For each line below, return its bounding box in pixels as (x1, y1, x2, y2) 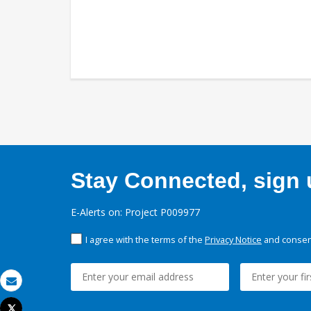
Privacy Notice (205, 233, 262, 246)
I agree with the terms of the (85, 233, 205, 246)
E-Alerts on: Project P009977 (71, 205, 200, 219)
